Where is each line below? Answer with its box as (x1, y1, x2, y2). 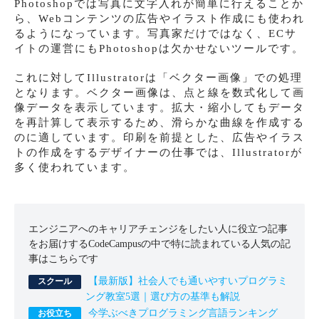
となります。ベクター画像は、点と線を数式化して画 (14, 87, 305, 99)
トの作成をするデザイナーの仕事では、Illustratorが (14, 147, 303, 159)
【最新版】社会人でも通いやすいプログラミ (88, 276, 288, 287)
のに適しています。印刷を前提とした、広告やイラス (14, 132, 305, 144)
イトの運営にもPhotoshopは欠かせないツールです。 (14, 43, 304, 55)
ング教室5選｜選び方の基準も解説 (85, 291, 240, 303)
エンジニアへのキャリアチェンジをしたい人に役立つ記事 (28, 224, 288, 235)
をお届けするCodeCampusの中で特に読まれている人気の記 (28, 239, 291, 250)
